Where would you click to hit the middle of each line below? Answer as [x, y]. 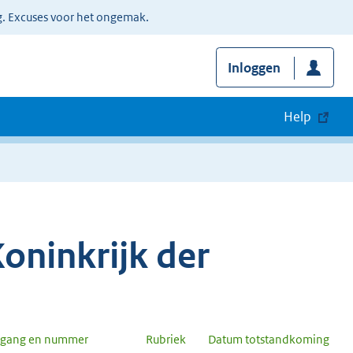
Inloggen [254, 68]
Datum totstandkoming [269, 339]
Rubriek [166, 339]
